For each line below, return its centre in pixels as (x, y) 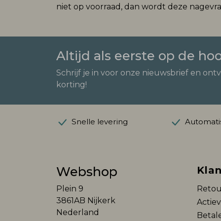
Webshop (87, 171)
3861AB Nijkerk (86, 200)
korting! (72, 84)
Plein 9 (70, 188)
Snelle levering (99, 121)
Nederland (78, 212)
